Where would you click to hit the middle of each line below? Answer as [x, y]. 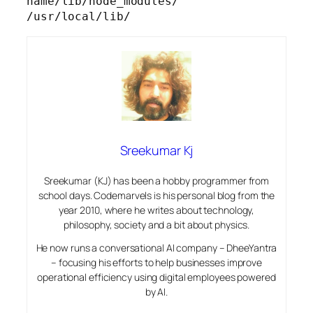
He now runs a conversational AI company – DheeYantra [156, 247]
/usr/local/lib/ [79, 17]
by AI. [156, 291]
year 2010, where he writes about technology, [156, 210]
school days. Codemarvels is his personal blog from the [156, 195]
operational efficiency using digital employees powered [156, 277]
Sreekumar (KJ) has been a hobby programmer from [156, 180]
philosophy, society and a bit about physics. [156, 224]
